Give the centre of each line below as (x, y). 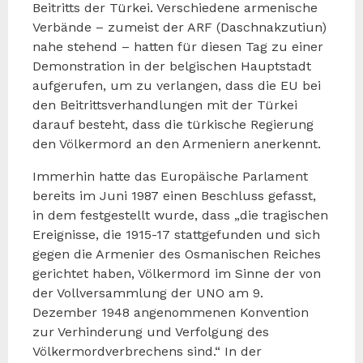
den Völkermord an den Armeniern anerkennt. (177, 143)
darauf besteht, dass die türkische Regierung (173, 124)
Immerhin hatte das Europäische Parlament (170, 176)
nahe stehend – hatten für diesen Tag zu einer (178, 46)
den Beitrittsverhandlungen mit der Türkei (165, 105)
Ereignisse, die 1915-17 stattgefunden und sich (176, 234)
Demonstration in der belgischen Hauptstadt (172, 66)
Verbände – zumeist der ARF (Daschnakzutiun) (179, 27)
